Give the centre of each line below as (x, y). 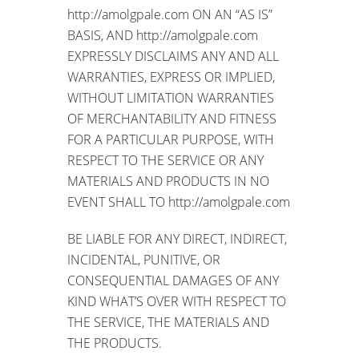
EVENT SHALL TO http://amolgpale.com (179, 202)
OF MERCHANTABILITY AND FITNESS (172, 118)
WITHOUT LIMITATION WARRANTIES (171, 97)
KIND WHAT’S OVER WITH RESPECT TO (177, 301)
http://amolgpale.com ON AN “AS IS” (170, 14)
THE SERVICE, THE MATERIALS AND (168, 322)
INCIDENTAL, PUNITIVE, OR (144, 259)
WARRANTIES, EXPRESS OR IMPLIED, (171, 77)
